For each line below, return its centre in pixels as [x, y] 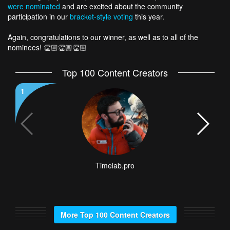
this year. [149, 16]
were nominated [34, 6]
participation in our [39, 16]
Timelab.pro [115, 165]
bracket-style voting [101, 16]
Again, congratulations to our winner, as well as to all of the [103, 37]
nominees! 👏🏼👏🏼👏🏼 [47, 47]
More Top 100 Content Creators [115, 215]
